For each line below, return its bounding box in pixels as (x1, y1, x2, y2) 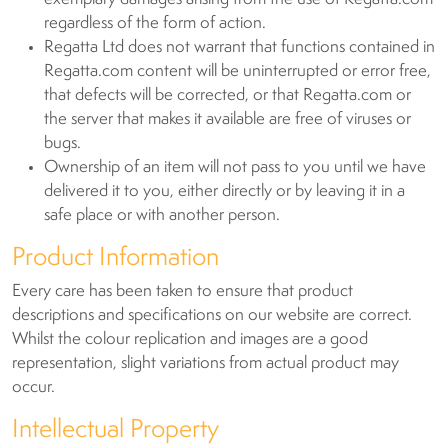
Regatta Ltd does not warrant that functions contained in (44, 39, 435, 56)
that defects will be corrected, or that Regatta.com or (44, 87, 411, 104)
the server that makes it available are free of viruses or (44, 111, 411, 128)
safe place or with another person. (44, 207, 280, 224)
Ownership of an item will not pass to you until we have (44, 159, 426, 176)
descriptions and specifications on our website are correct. (12, 307, 412, 324)
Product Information (12, 245, 219, 271)
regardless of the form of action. (44, 15, 266, 32)
